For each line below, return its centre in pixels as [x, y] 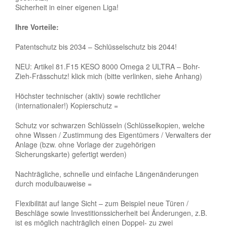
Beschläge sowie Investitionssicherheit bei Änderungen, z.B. [111, 213]
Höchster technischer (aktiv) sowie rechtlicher [88, 96]
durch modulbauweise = [53, 183]
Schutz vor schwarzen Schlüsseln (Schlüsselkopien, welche [110, 125]
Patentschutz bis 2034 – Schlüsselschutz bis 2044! [96, 46]
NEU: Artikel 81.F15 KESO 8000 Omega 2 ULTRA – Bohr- [108, 66]
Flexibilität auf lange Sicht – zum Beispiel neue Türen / [102, 203]
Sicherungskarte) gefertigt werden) [71, 154]
